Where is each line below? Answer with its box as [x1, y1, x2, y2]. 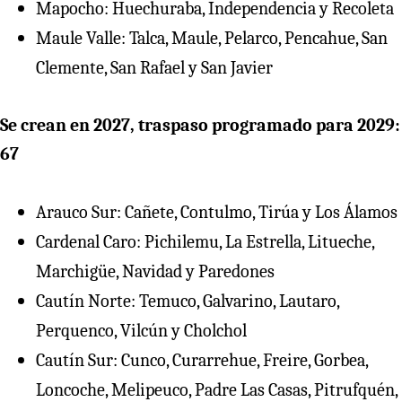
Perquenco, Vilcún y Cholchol [36, 319, 247, 341]
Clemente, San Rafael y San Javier [36, 57, 273, 78]
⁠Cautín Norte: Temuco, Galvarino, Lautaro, [36, 290, 339, 311]
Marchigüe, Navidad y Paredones [36, 260, 275, 282]
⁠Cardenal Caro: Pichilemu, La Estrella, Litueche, [36, 231, 374, 252]
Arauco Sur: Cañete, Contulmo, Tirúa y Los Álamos [36, 201, 398, 223]
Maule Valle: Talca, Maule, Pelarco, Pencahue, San [36, 27, 388, 48]
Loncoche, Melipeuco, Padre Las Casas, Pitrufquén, [36, 379, 398, 400]
